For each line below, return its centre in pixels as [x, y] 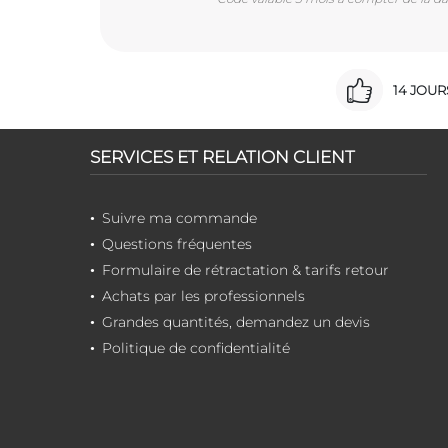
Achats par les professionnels [203, 295]
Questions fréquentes [177, 243]
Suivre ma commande [179, 217]
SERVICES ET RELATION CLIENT [222, 156]
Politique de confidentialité [196, 347]
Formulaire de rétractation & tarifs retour [245, 269]
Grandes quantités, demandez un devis [236, 321]
